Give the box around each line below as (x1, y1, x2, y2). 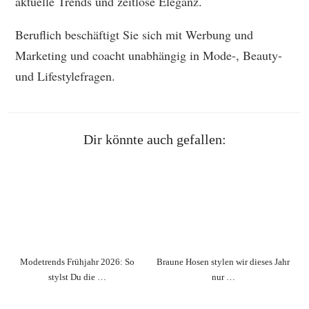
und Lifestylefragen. (15, 68, 115, 85)
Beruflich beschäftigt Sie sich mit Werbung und (15, 26, 253, 43)
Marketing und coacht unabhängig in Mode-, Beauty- (15, 47, 282, 64)
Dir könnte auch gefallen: (83, 132, 226, 148)
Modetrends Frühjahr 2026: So (19, 256, 134, 267)
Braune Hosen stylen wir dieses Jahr (157, 256, 290, 267)
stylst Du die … (48, 271, 106, 282)
